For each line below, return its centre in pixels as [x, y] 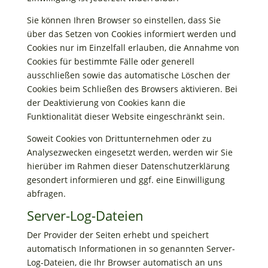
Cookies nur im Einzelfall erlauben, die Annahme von [133, 48]
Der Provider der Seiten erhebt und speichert [118, 235]
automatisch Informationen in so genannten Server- [131, 249]
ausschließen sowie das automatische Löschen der [128, 75]
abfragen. [46, 194]
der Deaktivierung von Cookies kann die [106, 103]
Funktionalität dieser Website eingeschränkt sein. [126, 116]
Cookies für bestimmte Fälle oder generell [110, 61]
